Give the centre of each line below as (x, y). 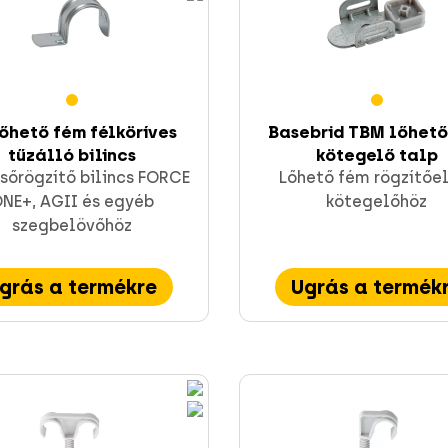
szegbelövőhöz (71, 226)
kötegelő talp (376, 155)
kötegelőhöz (376, 202)
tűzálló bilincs (71, 155)
